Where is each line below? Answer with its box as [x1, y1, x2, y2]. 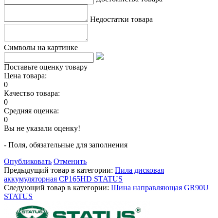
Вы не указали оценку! [4, 124, 80, 132]
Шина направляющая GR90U [111, 183, 209, 192]
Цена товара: [4, 71, 47, 80]
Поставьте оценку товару [4, 62, 88, 71]
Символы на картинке [4, 43, 78, 52]
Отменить [54, 157, 87, 165]
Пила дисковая [115, 165, 164, 174]
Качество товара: [4, 89, 60, 97]
